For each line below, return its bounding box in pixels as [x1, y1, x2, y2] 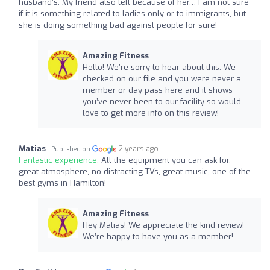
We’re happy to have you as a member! [82, 231, 233, 242]
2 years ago [119, 143, 159, 154]
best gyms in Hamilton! [19, 177, 106, 188]
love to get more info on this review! [82, 107, 219, 118]
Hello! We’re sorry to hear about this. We [82, 61, 236, 72]
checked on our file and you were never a [82, 73, 241, 84]
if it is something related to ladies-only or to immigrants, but [19, 8, 246, 19]
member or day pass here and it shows [82, 84, 233, 95]
